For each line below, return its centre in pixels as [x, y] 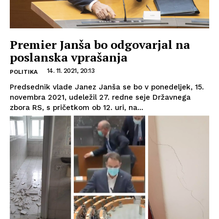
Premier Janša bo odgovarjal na [100, 44]
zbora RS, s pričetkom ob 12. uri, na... [77, 108]
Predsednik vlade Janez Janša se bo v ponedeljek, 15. [107, 87]
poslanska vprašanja [69, 57]
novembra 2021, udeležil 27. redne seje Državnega [100, 97]
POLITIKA [24, 72]
